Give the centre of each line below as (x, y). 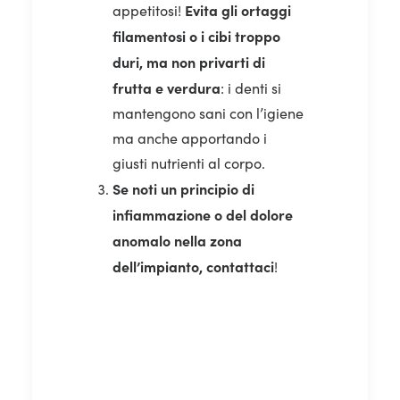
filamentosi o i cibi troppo (196, 35)
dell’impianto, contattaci (193, 266)
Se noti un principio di (183, 188)
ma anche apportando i (190, 137)
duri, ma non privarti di (189, 61)
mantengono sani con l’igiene (208, 112)
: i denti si (251, 87)
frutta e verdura (167, 87)
